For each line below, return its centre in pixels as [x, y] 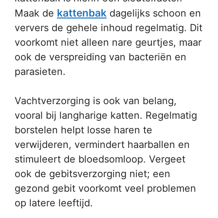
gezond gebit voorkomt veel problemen [105, 188]
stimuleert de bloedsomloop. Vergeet [100, 159]
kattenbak [82, 13]
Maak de [36, 13]
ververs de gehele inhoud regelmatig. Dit [109, 28]
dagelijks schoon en [154, 13]
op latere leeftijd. [54, 203]
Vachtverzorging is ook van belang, [96, 101]
